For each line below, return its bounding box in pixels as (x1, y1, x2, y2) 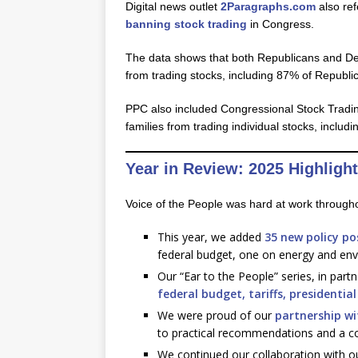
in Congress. (247, 18, 317, 30)
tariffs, (249, 286, 286, 301)
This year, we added (157, 229, 265, 245)
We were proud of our (157, 308, 275, 323)
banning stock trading (125, 18, 247, 30)
